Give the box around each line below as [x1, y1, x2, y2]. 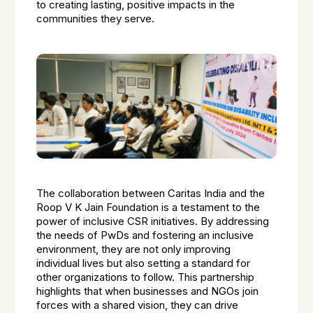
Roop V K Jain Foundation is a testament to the [36, 201, 261, 214]
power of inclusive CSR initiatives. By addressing [36, 215, 270, 228]
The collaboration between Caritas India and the [36, 187, 265, 200]
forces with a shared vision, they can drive [36, 299, 239, 312]
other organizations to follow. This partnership [36, 271, 255, 284]
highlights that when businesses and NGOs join [36, 285, 259, 298]
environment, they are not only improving [36, 243, 231, 256]
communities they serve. [36, 13, 155, 25]
